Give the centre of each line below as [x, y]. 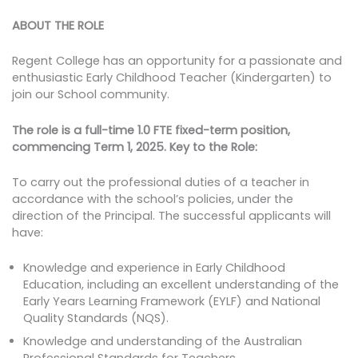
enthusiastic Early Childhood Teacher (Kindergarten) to [171, 78]
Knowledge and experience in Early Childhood [155, 268]
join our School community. [90, 95]
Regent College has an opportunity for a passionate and [177, 61]
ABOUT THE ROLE [58, 26]
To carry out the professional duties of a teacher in [160, 183]
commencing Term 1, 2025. [89, 147]
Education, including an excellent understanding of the [181, 285]
